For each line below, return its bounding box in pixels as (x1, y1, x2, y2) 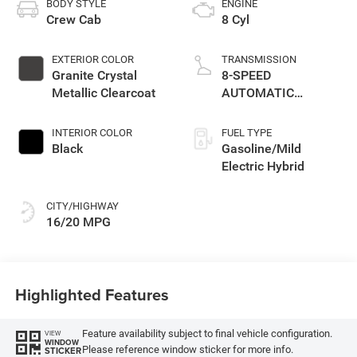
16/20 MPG (45, 214, 111, 229)
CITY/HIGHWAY (45, 199, 119, 212)
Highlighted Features (14, 283, 169, 307)
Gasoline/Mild (222, 140, 301, 156)
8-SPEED (222, 67, 271, 83)
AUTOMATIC (222, 84, 294, 100)
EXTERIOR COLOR (51, 53, 134, 65)
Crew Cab (45, 11, 101, 27)
